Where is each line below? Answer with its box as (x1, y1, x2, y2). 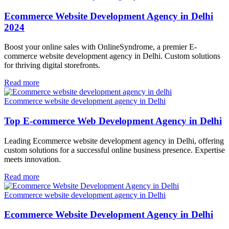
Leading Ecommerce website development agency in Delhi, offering (4, 136, 224, 145)
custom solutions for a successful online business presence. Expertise (4, 145, 225, 154)
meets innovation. (4, 154, 61, 164)
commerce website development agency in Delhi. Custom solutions (4, 52, 220, 61)
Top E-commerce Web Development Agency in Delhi (4, 115, 222, 126)
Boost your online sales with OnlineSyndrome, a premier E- (4, 42, 197, 52)
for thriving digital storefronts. (4, 61, 100, 70)
